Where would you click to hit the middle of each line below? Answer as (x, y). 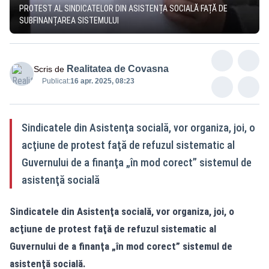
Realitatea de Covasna (118, 68)
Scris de (49, 69)
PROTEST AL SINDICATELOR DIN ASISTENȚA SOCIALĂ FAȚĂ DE (123, 8)
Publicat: (56, 81)
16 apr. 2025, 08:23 (102, 81)
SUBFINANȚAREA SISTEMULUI (69, 20)
